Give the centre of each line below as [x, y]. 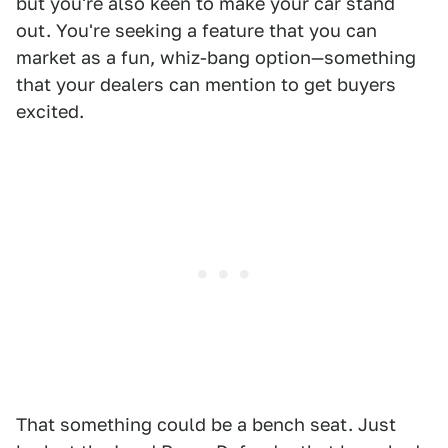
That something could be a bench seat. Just [206, 425]
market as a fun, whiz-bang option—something [216, 58]
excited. [50, 112]
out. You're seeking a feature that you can [196, 31]
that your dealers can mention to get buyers [206, 85]
